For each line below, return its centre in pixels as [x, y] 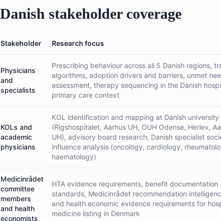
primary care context [86, 95]
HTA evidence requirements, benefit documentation [135, 184]
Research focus [78, 43]
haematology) [74, 157]
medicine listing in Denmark [96, 214]
